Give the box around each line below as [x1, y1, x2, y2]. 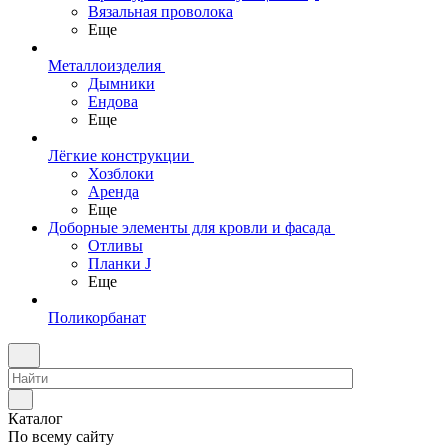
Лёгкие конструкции [48, 147, 190, 164]
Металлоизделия [48, 57, 161, 74]
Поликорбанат [48, 309, 146, 326]
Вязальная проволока [88, 3, 233, 20]
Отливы [88, 237, 143, 254]
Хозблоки [88, 165, 154, 182]
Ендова [88, 93, 138, 110]
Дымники [88, 75, 155, 92]
